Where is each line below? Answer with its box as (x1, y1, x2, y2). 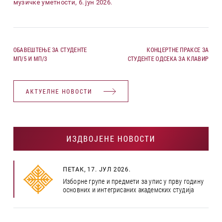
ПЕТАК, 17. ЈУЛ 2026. (62, 166, 131, 173)
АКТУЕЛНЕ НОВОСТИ (25, 87, 92, 95)
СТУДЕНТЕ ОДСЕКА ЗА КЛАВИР (127, 55, 209, 62)
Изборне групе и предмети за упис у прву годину (62, 176, 204, 186)
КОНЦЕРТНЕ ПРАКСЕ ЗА (147, 46, 209, 54)
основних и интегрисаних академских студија (62, 184, 194, 194)
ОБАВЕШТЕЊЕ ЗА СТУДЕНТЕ (13, 46, 87, 54)
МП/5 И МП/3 (13, 55, 48, 62)
